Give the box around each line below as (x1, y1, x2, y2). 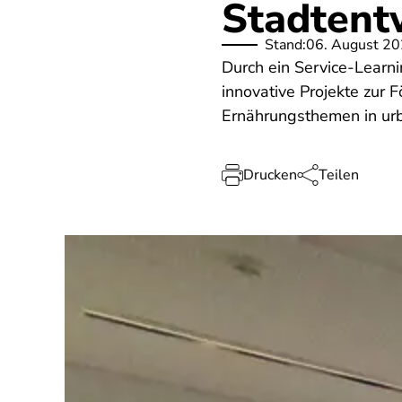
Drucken (242, 165, 297, 185)
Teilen (318, 165, 359, 185)
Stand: (264, 35, 306, 55)
